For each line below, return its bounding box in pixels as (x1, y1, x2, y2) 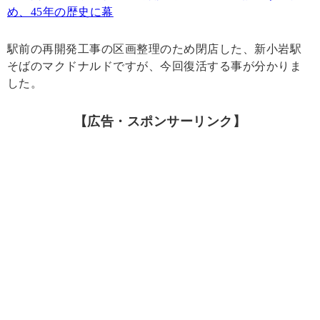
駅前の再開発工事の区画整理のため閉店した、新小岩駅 (7, 43, 301, 56)
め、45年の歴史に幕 (7, 6, 114, 19)
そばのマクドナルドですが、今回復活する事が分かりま (7, 60, 302, 73)
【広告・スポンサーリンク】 (74, 114, 246, 129)
